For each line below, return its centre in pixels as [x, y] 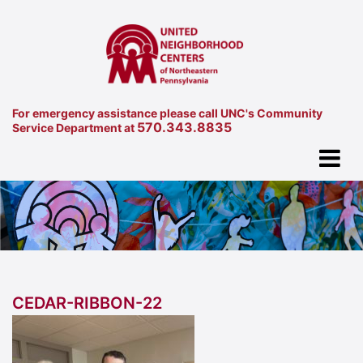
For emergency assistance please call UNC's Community [167, 113]
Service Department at [75, 127]
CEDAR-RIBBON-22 [87, 303]
